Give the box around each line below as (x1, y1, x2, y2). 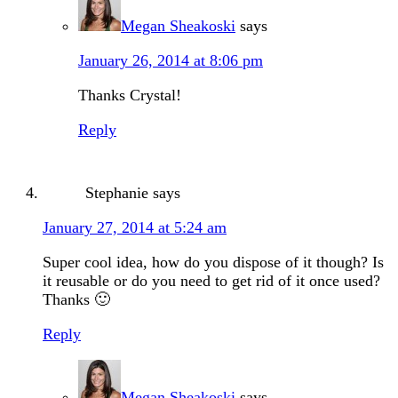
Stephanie (85, 184, 148, 203)
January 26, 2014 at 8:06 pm (78, 52, 263, 70)
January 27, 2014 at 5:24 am (43, 219, 227, 237)
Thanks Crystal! (78, 86, 181, 105)
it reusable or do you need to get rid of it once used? (43, 272, 380, 291)
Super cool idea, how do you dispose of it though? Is (43, 253, 384, 272)
